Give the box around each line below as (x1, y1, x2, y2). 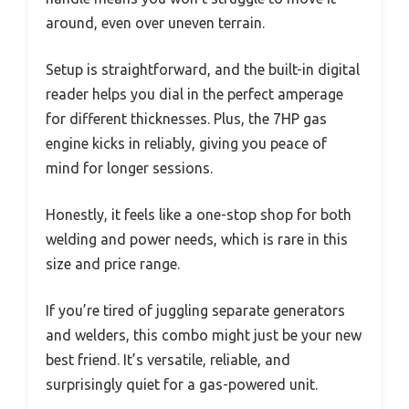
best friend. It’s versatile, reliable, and (46, 351, 290, 368)
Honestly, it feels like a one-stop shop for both (46, 205, 351, 223)
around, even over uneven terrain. (46, 14, 265, 31)
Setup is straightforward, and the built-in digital (46, 60, 360, 78)
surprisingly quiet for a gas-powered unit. (46, 375, 318, 393)
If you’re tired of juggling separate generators (46, 301, 345, 319)
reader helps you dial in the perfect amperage (46, 85, 343, 102)
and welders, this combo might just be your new (46, 326, 362, 343)
